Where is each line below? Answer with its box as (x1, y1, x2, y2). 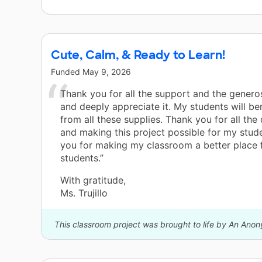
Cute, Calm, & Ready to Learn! (51, 47, 225, 63)
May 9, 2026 (82, 67, 131, 77)
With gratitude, (60, 174, 126, 187)
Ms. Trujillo (60, 187, 108, 199)
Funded (51, 67, 82, 77)
